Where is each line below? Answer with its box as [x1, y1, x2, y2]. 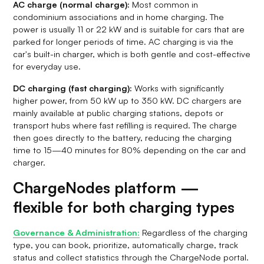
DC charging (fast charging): [13, 82, 133, 93]
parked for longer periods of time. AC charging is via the [13, 35, 234, 47]
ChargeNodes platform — [13, 177, 200, 197]
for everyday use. [13, 60, 81, 71]
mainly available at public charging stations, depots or [13, 107, 224, 118]
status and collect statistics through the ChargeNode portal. [13, 251, 249, 262]
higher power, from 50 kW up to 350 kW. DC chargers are [13, 94, 242, 105]
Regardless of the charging [140, 226, 248, 237]
